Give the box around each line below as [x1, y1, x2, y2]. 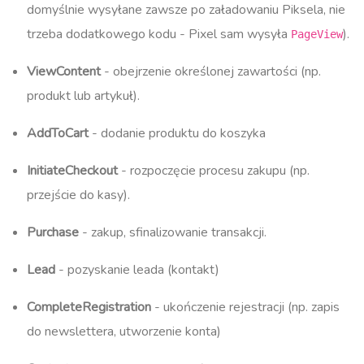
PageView [291, 27, 343, 41]
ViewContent [27, 62, 101, 80]
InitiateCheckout [27, 161, 118, 180]
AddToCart [27, 123, 89, 142]
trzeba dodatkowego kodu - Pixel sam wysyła [27, 24, 291, 43]
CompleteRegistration [27, 297, 151, 316]
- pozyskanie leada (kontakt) [55, 260, 219, 279]
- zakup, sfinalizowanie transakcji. [79, 223, 266, 241]
